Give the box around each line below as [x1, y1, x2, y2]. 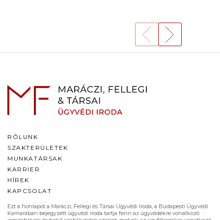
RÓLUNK [7, 133, 38, 141]
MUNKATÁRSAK [7, 155, 63, 163]
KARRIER [7, 165, 40, 173]
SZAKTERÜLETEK [7, 144, 68, 152]
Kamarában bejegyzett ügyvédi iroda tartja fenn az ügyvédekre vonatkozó [7, 210, 199, 217]
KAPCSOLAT [7, 187, 52, 195]
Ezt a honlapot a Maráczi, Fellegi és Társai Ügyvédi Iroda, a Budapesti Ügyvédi [7, 203, 208, 210]
